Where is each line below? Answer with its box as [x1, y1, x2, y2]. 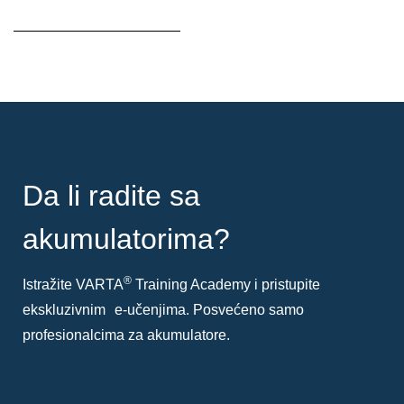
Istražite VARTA [23, 277, 124, 293]
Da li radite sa [23, 179, 200, 213]
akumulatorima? [23, 223, 230, 256]
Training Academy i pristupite [132, 277, 320, 293]
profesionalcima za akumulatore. [23, 327, 230, 344]
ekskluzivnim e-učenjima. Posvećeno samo [23, 302, 304, 318]
